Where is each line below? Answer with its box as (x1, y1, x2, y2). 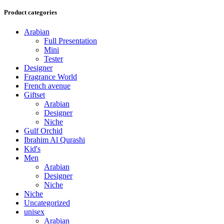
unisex (24, 207, 44, 216)
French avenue (24, 81, 70, 90)
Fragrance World (24, 72, 77, 81)
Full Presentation (44, 36, 97, 45)
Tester (44, 54, 63, 63)
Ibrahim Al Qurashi (24, 135, 85, 144)
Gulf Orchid (24, 126, 62, 135)
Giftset (24, 90, 45, 99)
